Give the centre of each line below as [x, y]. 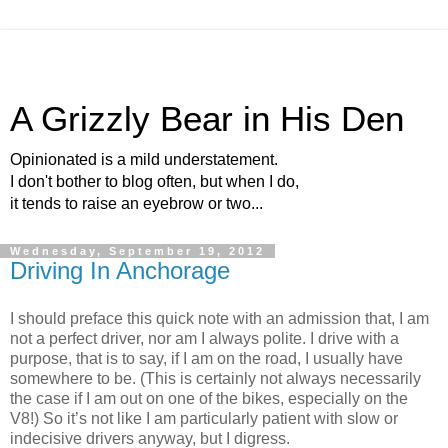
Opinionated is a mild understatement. [144, 159]
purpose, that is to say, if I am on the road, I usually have [206, 358]
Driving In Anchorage [120, 270]
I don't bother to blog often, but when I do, [154, 181]
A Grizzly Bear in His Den [207, 119]
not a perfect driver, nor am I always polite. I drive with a [204, 338]
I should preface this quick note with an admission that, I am [219, 318]
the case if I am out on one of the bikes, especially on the [209, 398]
